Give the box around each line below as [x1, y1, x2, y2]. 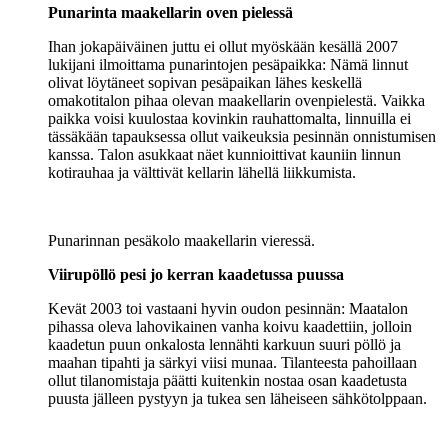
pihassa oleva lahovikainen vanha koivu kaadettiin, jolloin [48, 317, 412, 335]
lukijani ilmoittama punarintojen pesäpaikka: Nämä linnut [48, 55, 408, 73]
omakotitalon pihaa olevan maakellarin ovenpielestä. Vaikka [48, 91, 425, 109]
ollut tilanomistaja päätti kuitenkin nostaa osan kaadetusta [48, 371, 407, 389]
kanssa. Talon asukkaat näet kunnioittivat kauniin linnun [48, 145, 401, 163]
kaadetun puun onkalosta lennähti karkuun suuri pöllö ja [48, 335, 401, 353]
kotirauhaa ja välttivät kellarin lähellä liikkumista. [48, 163, 356, 181]
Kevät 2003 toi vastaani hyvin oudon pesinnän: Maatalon [48, 299, 408, 317]
